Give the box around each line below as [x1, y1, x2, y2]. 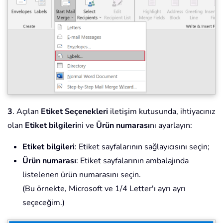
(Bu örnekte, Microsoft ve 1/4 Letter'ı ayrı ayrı [22, 183, 186, 194]
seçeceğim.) [22, 197, 65, 208]
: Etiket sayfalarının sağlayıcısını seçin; [75, 141, 210, 152]
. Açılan [12, 106, 41, 117]
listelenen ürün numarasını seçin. [22, 169, 141, 180]
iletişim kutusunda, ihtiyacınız [108, 106, 215, 117]
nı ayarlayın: [150, 119, 192, 131]
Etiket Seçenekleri [41, 106, 108, 117]
